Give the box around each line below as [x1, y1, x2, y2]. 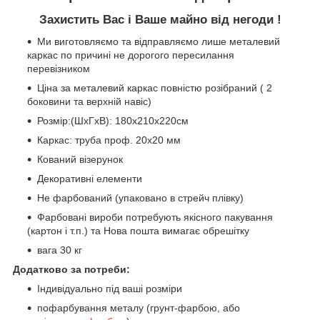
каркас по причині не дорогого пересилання [27, 49, 234, 61]
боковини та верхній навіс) [27, 96, 151, 108]
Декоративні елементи [37, 173, 142, 185]
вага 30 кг [37, 244, 82, 256]
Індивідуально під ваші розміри [37, 283, 182, 295]
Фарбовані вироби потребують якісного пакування [37, 211, 273, 224]
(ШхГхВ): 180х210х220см [71, 115, 189, 127]
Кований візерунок [37, 154, 123, 166]
